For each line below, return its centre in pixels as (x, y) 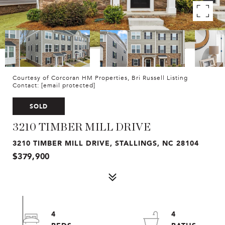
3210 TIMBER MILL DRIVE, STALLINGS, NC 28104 (106, 143)
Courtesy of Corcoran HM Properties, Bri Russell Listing (100, 78)
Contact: (27, 85)
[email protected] (68, 85)
